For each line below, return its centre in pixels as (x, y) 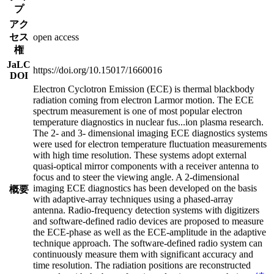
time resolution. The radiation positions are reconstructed (142, 265)
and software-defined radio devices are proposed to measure (148, 221)
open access (56, 37)
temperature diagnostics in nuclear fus (106, 122)
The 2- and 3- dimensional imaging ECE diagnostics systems (150, 133)
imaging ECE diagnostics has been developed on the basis (145, 188)
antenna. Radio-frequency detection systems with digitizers (146, 210)
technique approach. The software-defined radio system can (148, 243)
